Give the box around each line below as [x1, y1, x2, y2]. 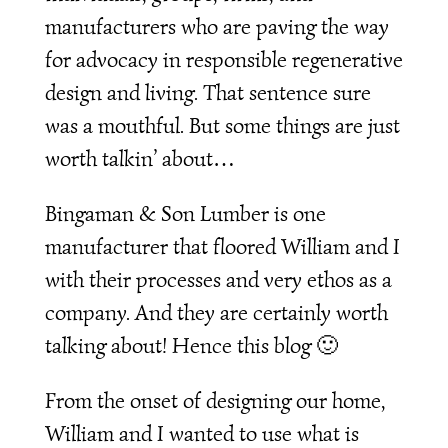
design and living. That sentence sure [44, 78, 371, 106]
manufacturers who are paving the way [44, 12, 389, 40]
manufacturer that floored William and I [44, 232, 400, 260]
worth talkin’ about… [44, 144, 235, 172]
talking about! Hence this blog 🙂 [44, 331, 338, 359]
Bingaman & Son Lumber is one [44, 199, 326, 227]
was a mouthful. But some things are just [44, 111, 400, 139]
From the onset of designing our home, [44, 386, 386, 414]
